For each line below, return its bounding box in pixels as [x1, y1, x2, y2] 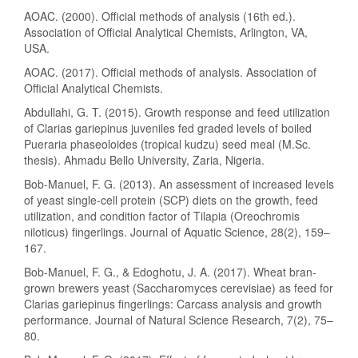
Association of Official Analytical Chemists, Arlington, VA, [24, 24, 308, 40]
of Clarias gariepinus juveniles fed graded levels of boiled [24, 120, 312, 136]
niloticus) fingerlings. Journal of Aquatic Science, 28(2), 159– [24, 224, 330, 240]
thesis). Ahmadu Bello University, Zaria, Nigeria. [24, 152, 265, 168]
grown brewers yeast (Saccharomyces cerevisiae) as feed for [24, 280, 333, 296]
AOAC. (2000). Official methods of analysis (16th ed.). [24, 8, 296, 24]
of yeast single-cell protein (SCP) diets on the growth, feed [24, 192, 318, 208]
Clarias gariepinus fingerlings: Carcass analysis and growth [24, 296, 322, 312]
